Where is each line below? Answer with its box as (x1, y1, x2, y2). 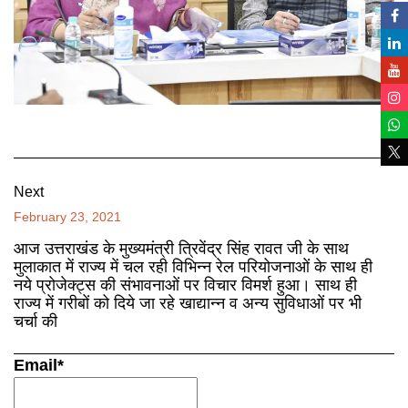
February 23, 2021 (14, 209, 121, 224)
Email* (14, 355, 64, 374)
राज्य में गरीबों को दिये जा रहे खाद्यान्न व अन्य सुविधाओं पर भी (14, 293, 362, 312)
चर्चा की (14, 311, 57, 331)
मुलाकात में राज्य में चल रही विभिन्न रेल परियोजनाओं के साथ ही (14, 257, 372, 276)
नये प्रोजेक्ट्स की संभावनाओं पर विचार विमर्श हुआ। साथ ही (14, 275, 357, 294)
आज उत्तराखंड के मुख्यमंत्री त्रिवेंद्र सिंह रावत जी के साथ (14, 239, 349, 258)
